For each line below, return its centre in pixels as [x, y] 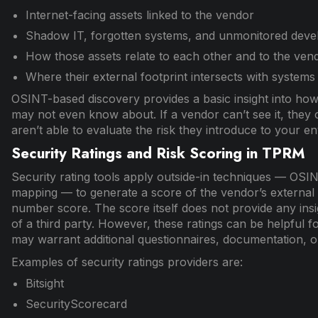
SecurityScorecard [77, 304]
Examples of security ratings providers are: [127, 262]
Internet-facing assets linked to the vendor [140, 15]
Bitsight [45, 284]
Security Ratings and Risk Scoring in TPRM [159, 154]
